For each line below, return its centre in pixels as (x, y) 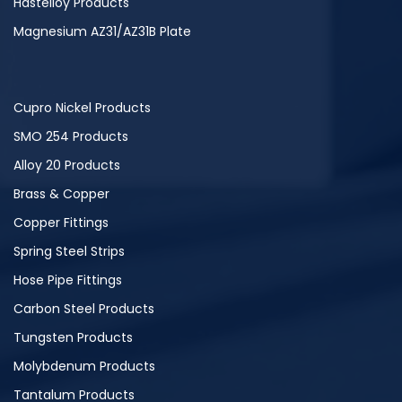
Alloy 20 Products (67, 166)
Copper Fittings (61, 223)
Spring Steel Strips (69, 252)
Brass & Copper (61, 194)
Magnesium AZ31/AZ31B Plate (102, 32)
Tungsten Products (73, 338)
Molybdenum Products (84, 367)
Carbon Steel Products (84, 309)
